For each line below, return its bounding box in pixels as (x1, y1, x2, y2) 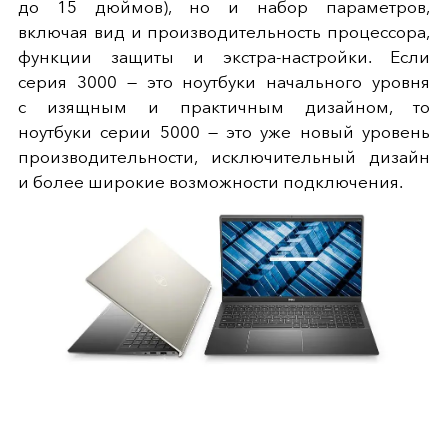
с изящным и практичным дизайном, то (18, 97, 430, 118)
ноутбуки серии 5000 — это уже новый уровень (18, 122, 430, 143)
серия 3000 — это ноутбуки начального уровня (18, 72, 430, 93)
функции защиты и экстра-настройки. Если (18, 47, 430, 68)
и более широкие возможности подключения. (18, 172, 403, 193)
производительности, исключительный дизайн (18, 147, 430, 168)
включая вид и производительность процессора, (18, 22, 430, 43)
